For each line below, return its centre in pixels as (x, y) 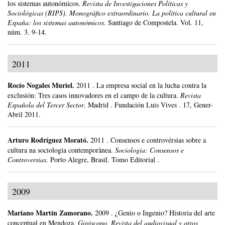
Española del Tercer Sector (46, 105)
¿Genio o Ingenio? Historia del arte (165, 212)
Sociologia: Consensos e (149, 150)
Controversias (27, 160)
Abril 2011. (24, 115)
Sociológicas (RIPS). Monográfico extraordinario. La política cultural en (112, 13)
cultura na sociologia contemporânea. (60, 150)
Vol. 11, (192, 23)
